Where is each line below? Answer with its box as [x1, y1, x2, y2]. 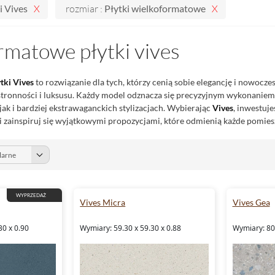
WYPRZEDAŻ [16, 192, 47, 198]
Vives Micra [80, 197, 126, 207]
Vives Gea [232, 197, 270, 207]
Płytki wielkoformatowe [104, 2, 206, 14]
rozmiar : [66, 2, 104, 15]
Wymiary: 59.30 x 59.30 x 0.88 [80, 223, 182, 233]
